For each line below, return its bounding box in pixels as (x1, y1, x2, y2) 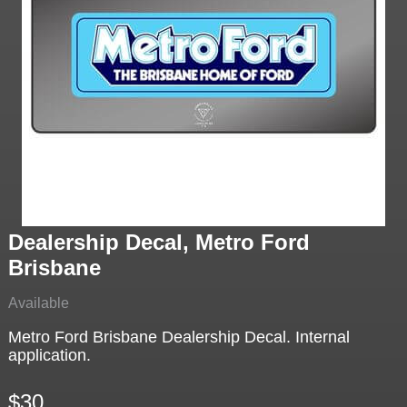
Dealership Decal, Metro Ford (7, 230, 310, 255)
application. (7, 346, 91, 365)
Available (7, 295, 69, 312)
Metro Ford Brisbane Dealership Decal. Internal (7, 328, 350, 347)
